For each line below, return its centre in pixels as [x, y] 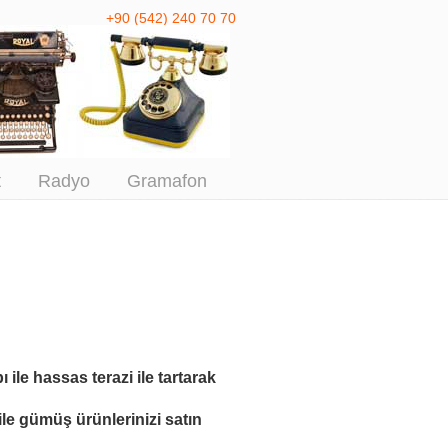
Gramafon [166, 181]
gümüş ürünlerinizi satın [110, 419]
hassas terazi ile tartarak [124, 377]
